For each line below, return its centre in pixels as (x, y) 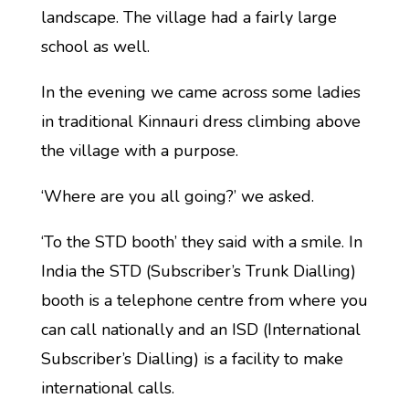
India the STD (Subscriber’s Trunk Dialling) (198, 271)
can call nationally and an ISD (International (200, 330)
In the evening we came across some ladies (200, 92)
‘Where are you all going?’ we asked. (177, 196)
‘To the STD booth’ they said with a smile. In (201, 242)
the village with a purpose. (139, 151)
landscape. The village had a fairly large (189, 17)
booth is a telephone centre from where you (204, 300)
